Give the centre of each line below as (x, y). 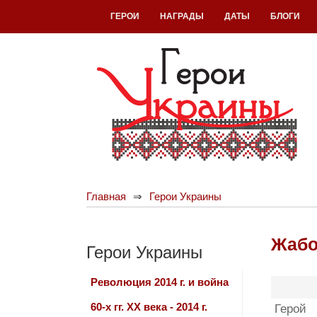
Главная (106, 196)
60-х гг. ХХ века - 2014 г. (149, 307)
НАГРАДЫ (182, 16)
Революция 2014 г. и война (160, 282)
